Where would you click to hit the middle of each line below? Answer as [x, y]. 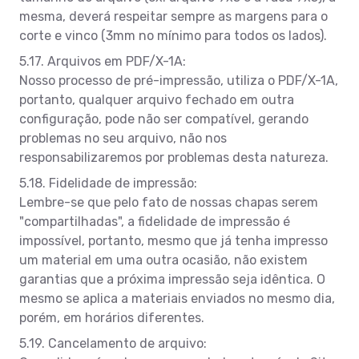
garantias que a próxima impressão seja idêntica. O [172, 279]
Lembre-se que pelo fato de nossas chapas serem [169, 202]
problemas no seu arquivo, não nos [123, 138]
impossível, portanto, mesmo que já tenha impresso [173, 240]
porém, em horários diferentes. [112, 317]
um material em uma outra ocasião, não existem [163, 260]
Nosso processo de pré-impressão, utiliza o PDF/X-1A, [179, 80]
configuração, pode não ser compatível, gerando [164, 119]
